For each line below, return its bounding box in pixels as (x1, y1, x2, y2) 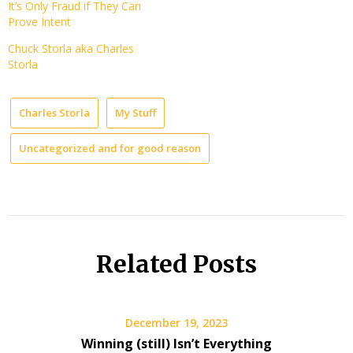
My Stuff (115, 105, 156, 120)
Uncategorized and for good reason (19, 140, 201, 155)
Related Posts (96, 249, 257, 280)
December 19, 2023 (125, 315, 228, 331)
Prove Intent (8, 13, 71, 29)
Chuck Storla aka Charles (8, 40, 134, 56)
